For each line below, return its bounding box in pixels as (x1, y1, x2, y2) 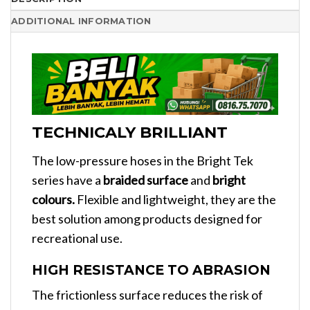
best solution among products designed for (32, 210, 262, 226)
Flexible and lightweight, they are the (75, 191, 276, 207)
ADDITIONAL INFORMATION (11, 16, 152, 27)
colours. (32, 191, 75, 207)
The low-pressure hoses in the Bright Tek (32, 152, 253, 168)
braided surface (103, 172, 188, 188)
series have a (32, 172, 103, 188)
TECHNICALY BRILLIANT (32, 122, 232, 143)
